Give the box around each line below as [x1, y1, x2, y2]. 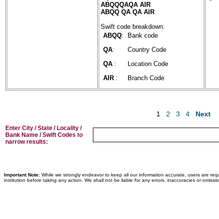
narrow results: [5, 138, 48, 145]
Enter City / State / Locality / [5, 125, 82, 131]
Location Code [128, 60, 168, 67]
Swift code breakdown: [101, 23, 165, 30]
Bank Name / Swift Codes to [5, 131, 83, 138]
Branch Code [128, 74, 164, 82]
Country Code [128, 46, 166, 53]
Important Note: [4, 172, 40, 177]
